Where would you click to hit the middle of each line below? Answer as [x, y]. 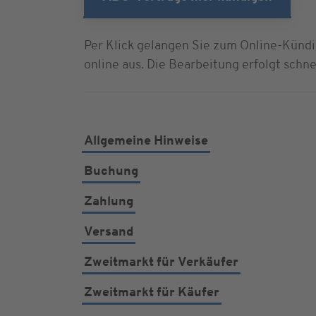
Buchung [111, 172]
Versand [109, 232]
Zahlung [109, 202]
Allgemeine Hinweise [146, 141]
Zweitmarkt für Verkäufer [161, 263]
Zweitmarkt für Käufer [152, 293]
